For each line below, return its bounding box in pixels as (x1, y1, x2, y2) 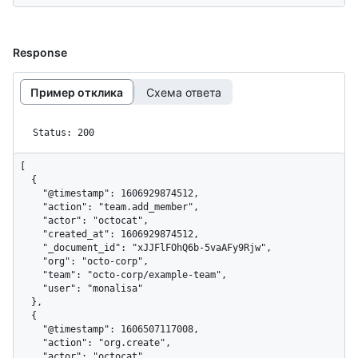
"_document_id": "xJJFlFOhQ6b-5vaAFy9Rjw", (20, 242, 42, 254)
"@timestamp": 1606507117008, (20, 324, 42, 336)
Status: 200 (33, 127, 94, 139)
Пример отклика (30, 85, 123, 99)
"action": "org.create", (20, 337, 42, 349)
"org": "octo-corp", (20, 256, 42, 268)
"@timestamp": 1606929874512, (20, 188, 42, 200)
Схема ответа (145, 85, 221, 99)
